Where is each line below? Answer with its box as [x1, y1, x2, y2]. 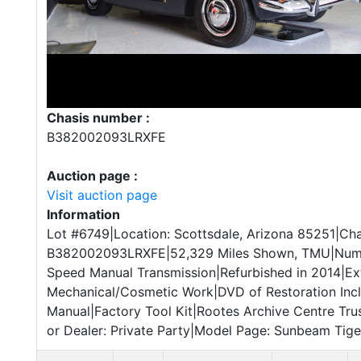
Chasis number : [47, 110, 150, 126]
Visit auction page [47, 187, 157, 203]
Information [47, 206, 120, 222]
